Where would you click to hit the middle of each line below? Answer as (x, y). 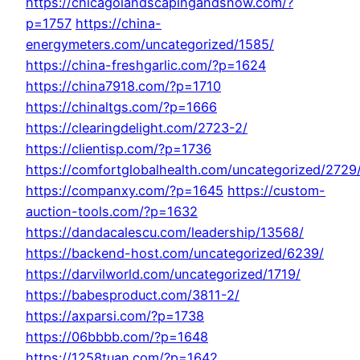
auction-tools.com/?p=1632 (112, 212)
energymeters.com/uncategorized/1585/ (150, 45)
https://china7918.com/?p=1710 (123, 86)
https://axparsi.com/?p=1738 (115, 316)
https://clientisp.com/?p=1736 (119, 149)
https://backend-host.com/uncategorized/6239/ (175, 254)
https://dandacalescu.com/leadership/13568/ (165, 233)
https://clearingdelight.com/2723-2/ (137, 128)
